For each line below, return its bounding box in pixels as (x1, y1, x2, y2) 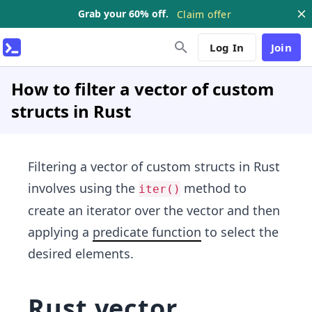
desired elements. (28, 245, 134, 262)
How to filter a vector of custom (11, 77, 274, 100)
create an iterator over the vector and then (28, 202, 280, 219)
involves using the (28, 180, 139, 196)
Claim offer (177, 7, 231, 21)
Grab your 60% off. (78, 7, 169, 20)
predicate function (93, 224, 201, 240)
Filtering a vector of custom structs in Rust (28, 158, 280, 175)
